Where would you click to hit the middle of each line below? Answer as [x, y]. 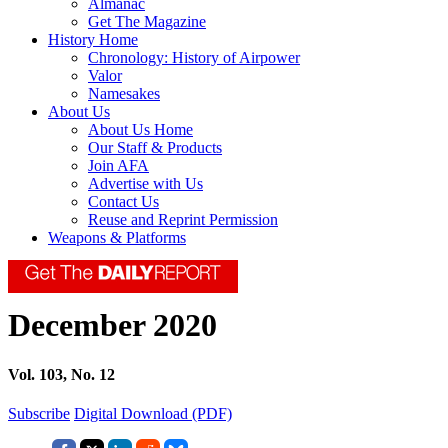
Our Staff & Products [155, 148]
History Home [93, 40]
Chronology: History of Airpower [194, 58]
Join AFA [118, 166]
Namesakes [124, 94]
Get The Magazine [147, 22]
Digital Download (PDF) [153, 414]
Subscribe [39, 414]
